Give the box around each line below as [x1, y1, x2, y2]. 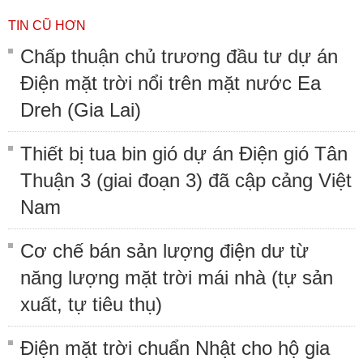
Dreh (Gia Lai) [20, 98, 141, 121]
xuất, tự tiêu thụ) [20, 293, 162, 315]
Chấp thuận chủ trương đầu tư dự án [20, 45, 338, 67]
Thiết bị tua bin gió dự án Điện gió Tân [20, 142, 348, 164]
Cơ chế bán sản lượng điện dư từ [20, 239, 309, 262]
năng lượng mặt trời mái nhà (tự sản [20, 266, 333, 288]
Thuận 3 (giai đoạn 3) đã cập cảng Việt [20, 169, 352, 191]
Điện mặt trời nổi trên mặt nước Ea [20, 71, 321, 94]
